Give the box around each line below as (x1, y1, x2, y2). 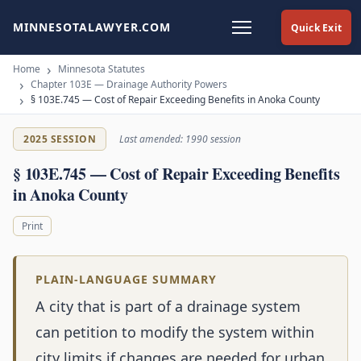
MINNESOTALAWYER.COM (13, 19, 171, 35)
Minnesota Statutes (58, 62, 145, 76)
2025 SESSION (23, 132, 96, 146)
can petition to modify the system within (35, 322, 314, 342)
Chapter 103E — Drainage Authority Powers (31, 77, 227, 91)
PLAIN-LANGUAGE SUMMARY (35, 272, 217, 288)
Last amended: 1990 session (119, 132, 241, 146)
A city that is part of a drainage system (35, 297, 301, 317)
